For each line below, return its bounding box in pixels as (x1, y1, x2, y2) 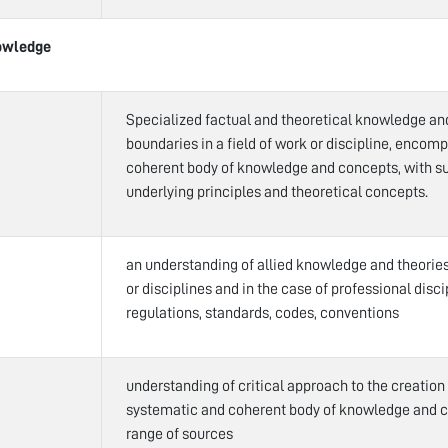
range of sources (126, 425, 233, 442)
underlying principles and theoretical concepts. (126, 183, 428, 200)
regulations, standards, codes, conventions (126, 304, 399, 321)
